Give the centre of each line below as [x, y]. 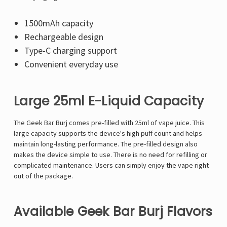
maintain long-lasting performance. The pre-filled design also [106, 144]
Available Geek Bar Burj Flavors [113, 212]
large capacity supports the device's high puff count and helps [108, 134]
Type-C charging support [70, 51]
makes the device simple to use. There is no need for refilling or [110, 155]
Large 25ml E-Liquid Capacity [109, 101]
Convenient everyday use [71, 64]
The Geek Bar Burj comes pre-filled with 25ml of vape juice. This [109, 123]
